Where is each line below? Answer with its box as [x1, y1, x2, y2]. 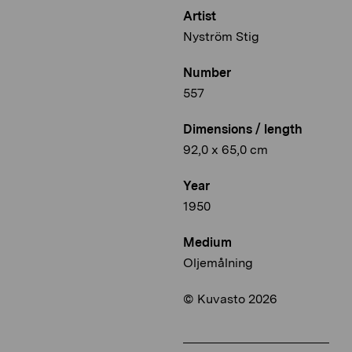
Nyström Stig [183, 29, 259, 45]
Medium [183, 235, 232, 251]
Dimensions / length [183, 122, 302, 137]
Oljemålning [183, 255, 253, 271]
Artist [183, 9, 216, 24]
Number [183, 65, 231, 81]
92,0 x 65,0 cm [183, 142, 268, 158]
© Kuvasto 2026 [183, 291, 277, 307]
